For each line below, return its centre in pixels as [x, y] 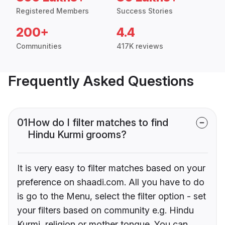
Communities [39, 46]
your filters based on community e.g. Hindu [105, 210]
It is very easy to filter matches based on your [111, 168]
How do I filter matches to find [98, 123]
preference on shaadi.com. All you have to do [111, 182]
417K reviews [140, 46]
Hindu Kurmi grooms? [77, 135]
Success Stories [145, 11]
